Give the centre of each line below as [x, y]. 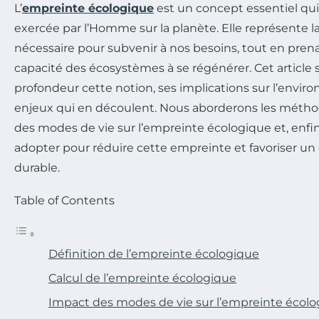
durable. [37, 168]
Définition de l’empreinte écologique [154, 254]
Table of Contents [64, 200]
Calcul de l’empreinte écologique [142, 278]
